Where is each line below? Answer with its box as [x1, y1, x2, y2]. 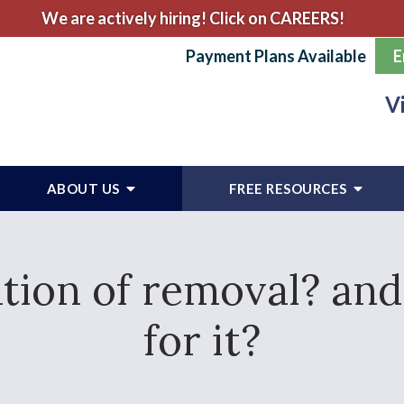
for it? [143, 314, 261, 367]
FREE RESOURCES [228, 180, 350, 197]
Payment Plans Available [186, 46, 366, 66]
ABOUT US [46, 180, 123, 197]
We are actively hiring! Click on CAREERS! [41, 8, 344, 28]
